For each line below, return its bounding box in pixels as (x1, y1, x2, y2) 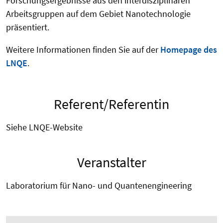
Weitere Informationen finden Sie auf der (6, 44, 160, 56)
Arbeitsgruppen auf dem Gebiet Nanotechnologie (6, 8, 191, 20)
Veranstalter (77, 153, 146, 172)
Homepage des (160, 44, 217, 56)
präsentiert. (6, 21, 49, 33)
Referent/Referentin (54, 95, 169, 113)
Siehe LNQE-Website (6, 121, 87, 133)
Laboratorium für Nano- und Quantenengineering (6, 180, 196, 192)
